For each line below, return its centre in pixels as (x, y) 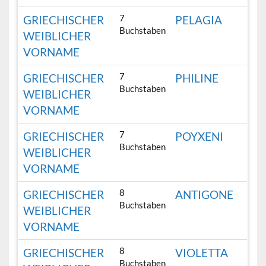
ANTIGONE (205, 195)
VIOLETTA (202, 253)
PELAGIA (199, 20)
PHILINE (197, 78)
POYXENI (199, 137)
